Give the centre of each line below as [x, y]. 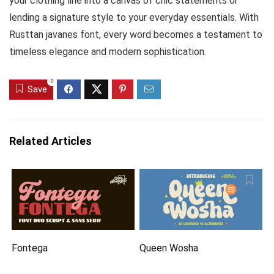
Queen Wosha [169, 248]
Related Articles [50, 141]
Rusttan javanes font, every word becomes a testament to [136, 35]
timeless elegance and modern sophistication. [108, 52]
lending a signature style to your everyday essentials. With [134, 17]
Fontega [30, 248]
